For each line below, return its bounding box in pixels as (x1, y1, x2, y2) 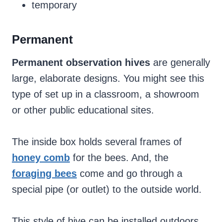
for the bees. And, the (70, 152, 168, 164)
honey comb (12, 152, 70, 164)
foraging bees (12, 168, 77, 179)
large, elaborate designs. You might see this (12, 73, 204, 84)
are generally (150, 57, 210, 68)
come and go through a (77, 168, 182, 179)
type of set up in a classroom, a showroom (12, 89, 199, 100)
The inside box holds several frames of (12, 136, 182, 148)
